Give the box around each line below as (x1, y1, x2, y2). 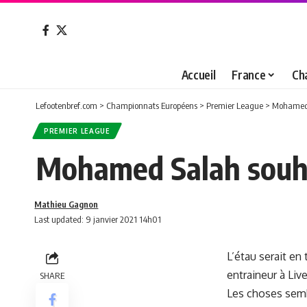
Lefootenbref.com (36, 99, 97, 111)
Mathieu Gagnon (34, 198, 99, 210)
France (232, 67, 266, 83)
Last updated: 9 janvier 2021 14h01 (34, 213, 162, 225)
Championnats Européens (106, 99, 197, 111)
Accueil (181, 67, 216, 83)
